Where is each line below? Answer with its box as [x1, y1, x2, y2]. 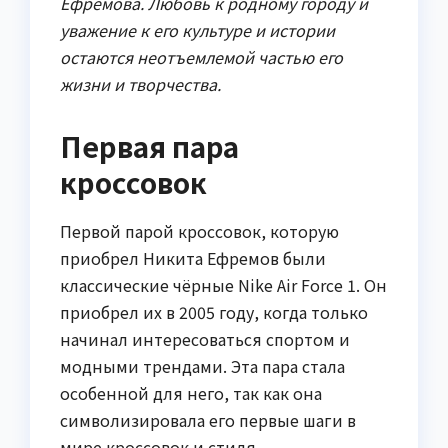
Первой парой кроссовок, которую [60, 218, 339, 243]
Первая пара [60, 125, 239, 166]
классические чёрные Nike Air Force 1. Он [60, 272, 387, 297]
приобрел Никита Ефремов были [60, 245, 326, 270]
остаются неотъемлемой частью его [60, 44, 343, 69]
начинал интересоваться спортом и [60, 326, 350, 351]
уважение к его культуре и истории [60, 17, 335, 42]
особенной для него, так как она [60, 380, 322, 405]
